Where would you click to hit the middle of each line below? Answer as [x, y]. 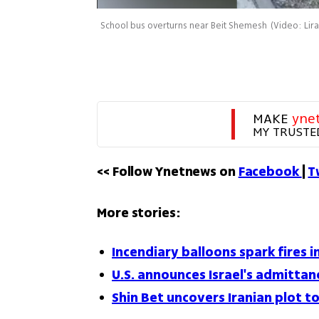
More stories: [139, 213]
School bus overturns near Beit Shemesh [184, 26]
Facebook [270, 172]
